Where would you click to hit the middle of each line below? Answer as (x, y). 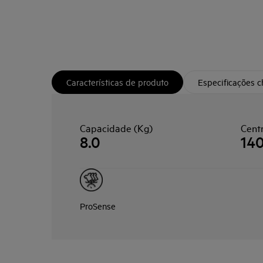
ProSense (98, 206)
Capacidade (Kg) (116, 128)
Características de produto (117, 82)
